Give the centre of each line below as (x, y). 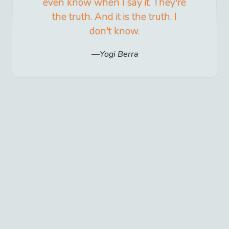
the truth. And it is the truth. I (114, 17)
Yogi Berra (119, 54)
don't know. (114, 31)
